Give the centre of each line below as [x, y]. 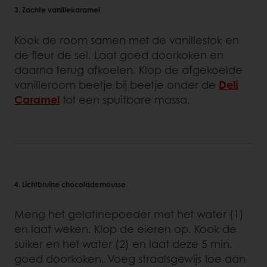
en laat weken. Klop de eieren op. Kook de [125, 229]
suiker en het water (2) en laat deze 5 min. [123, 243]
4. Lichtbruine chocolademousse [70, 184]
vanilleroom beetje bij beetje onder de [117, 84]
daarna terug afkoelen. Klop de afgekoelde [128, 69]
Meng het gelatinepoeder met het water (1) [129, 214]
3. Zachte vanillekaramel [57, 10]
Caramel [37, 99]
